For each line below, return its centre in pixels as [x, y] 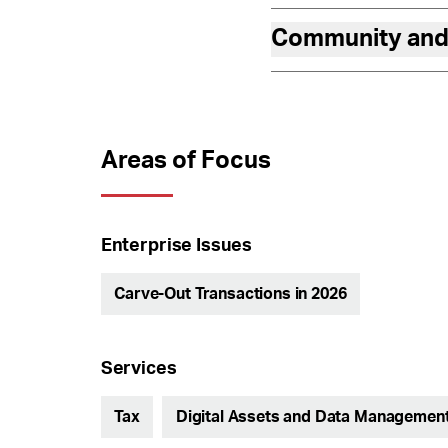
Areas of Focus [185, 160]
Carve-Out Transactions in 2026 [230, 294]
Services [138, 368]
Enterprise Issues [176, 245]
